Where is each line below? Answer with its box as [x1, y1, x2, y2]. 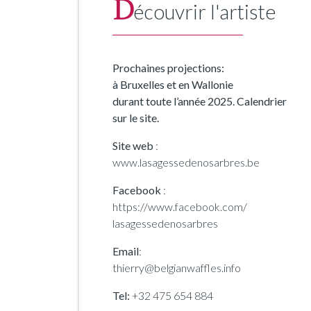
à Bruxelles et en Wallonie [112, 78, 233, 92]
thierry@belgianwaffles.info [112, 261, 241, 275]
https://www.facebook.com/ [112, 200, 247, 214]
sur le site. [112, 111, 159, 125]
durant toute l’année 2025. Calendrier [112, 94, 287, 108]
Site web [112, 139, 153, 153]
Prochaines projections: [112, 61, 224, 75]
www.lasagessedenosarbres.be [112, 155, 260, 169]
